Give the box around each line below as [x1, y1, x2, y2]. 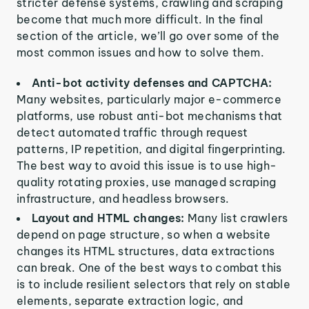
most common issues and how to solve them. [17, 46, 265, 59]
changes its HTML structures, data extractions [17, 244, 275, 258]
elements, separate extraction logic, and [17, 294, 243, 308]
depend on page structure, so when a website [17, 228, 271, 241]
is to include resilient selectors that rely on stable [17, 277, 290, 291]
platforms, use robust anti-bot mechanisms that [17, 109, 283, 123]
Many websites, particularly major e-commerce [17, 92, 282, 106]
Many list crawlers [188, 211, 288, 225]
